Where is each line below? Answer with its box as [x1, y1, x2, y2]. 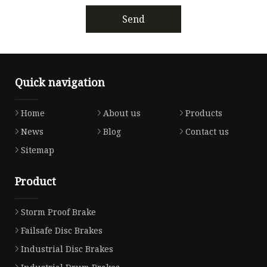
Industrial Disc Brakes [21, 243, 113, 255]
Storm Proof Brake [21, 206, 96, 218]
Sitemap [21, 144, 54, 156]
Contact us [185, 126, 229, 138]
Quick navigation [15, 75, 105, 90]
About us [103, 107, 141, 119]
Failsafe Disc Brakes [21, 225, 103, 237]
